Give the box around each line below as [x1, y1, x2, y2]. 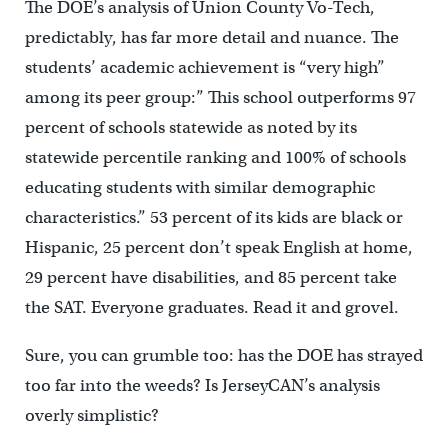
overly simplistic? [24, 405, 159, 427]
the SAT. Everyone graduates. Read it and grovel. [24, 297, 399, 319]
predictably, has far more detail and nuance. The [24, 27, 399, 49]
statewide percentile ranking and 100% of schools [24, 147, 406, 169]
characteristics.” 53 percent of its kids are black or [24, 207, 403, 229]
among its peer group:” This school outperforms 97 [24, 87, 416, 109]
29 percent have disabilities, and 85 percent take [24, 267, 397, 289]
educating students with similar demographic [24, 177, 375, 199]
